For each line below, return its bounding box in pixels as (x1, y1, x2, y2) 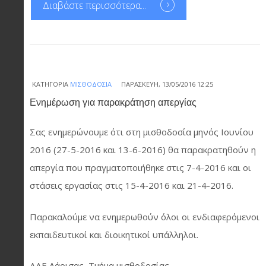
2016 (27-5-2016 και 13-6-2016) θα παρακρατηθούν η (30, 144, 256, 156)
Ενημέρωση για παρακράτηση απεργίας (30, 97, 197, 109)
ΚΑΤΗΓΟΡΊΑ (32, 80, 68, 88)
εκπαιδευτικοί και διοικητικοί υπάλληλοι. (30, 228, 198, 240)
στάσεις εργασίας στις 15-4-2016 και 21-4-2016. (30, 179, 233, 191)
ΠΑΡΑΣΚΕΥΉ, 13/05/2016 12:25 (121, 80, 213, 88)
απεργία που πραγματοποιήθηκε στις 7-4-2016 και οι (30, 161, 251, 173)
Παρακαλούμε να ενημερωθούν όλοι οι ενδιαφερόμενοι (30, 210, 259, 223)
